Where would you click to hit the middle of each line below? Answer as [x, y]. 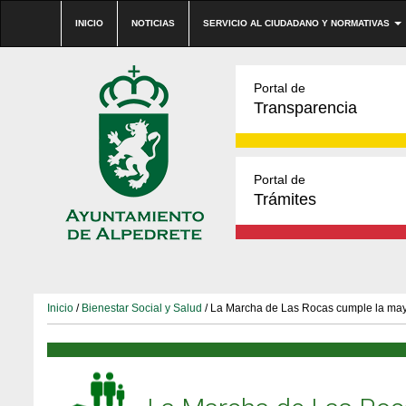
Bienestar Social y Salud [142, 308]
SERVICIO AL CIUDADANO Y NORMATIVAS [298, 23]
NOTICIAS [153, 23]
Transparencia [305, 108]
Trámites [285, 199]
